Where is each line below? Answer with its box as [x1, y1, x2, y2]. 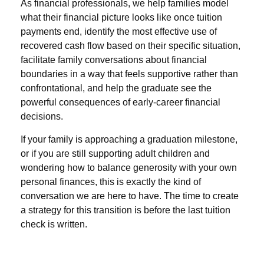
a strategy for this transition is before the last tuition [21, 205, 230, 216]
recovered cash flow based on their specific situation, [21, 41, 240, 51]
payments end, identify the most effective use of [21, 27, 217, 37]
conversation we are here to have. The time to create [21, 191, 239, 202]
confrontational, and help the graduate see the [21, 83, 212, 94]
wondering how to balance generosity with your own [21, 163, 237, 173]
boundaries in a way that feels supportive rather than [21, 69, 238, 80]
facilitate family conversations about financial [21, 55, 207, 65]
